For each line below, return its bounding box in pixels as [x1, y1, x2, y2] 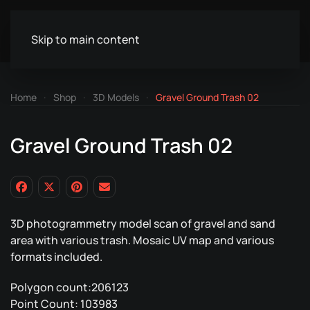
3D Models [93, 91, 139, 104]
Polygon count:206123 [10, 280, 129, 295]
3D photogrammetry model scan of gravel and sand [10, 216, 275, 231]
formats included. [10, 249, 102, 264]
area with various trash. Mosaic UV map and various [10, 232, 274, 248]
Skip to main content [31, 32, 140, 47]
